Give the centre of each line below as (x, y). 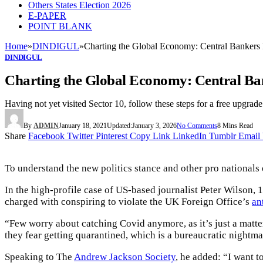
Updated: (119, 125)
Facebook (46, 136)
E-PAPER (47, 16)
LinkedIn (190, 136)
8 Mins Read (235, 125)
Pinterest (112, 136)
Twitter (80, 136)
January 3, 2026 (154, 125)
